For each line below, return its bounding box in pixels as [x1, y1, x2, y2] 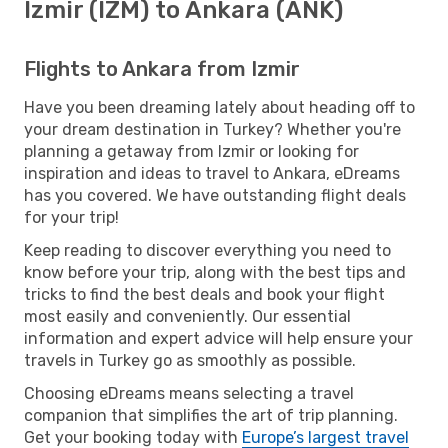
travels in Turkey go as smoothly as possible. [24, 350, 356, 370]
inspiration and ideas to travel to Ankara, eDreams [24, 163, 400, 183]
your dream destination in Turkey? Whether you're [24, 119, 401, 139]
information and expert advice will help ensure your [24, 328, 413, 348]
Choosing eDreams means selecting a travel [24, 383, 354, 403]
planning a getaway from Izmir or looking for [24, 141, 359, 161]
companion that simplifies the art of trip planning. [24, 405, 398, 425]
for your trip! [24, 207, 119, 227]
